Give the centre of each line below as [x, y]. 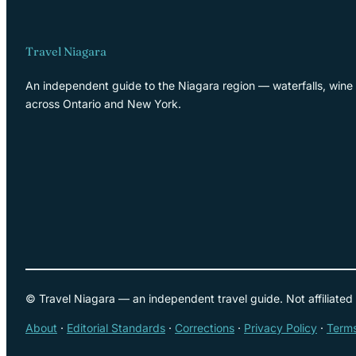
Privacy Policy [281, 327]
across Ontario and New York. [103, 103]
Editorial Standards [116, 327]
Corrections [205, 327]
